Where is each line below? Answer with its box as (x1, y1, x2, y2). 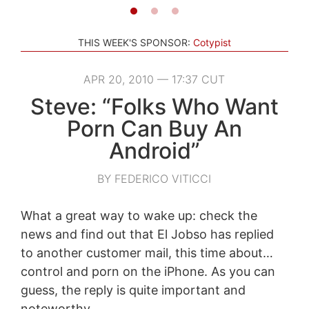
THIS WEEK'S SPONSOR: (78, 36, 190, 48)
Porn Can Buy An (66, 114, 242, 142)
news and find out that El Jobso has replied (20, 226, 274, 241)
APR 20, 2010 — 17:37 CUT (83, 72, 226, 86)
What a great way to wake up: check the (20, 208, 257, 223)
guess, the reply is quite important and (20, 282, 246, 297)
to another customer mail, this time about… (20, 245, 273, 260)
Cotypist (193, 36, 231, 48)
